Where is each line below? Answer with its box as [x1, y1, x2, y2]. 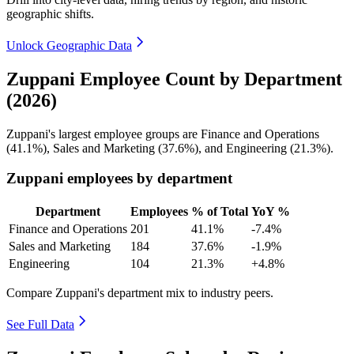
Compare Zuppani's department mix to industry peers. [6, 286, 273, 300]
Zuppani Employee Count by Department [6, 68, 342, 89]
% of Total [191, 205, 248, 219]
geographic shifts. [6, 6, 94, 21]
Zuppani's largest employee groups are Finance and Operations [6, 126, 319, 141]
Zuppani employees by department [6, 170, 232, 187]
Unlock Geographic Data [6, 38, 132, 52]
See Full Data [6, 318, 74, 332]
